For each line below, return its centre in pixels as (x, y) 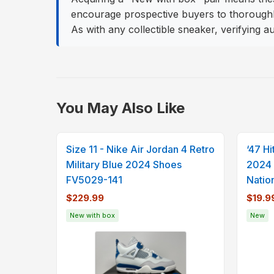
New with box (92, 216)
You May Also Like (120, 108)
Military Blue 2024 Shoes (124, 165)
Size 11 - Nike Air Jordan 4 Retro (140, 150)
